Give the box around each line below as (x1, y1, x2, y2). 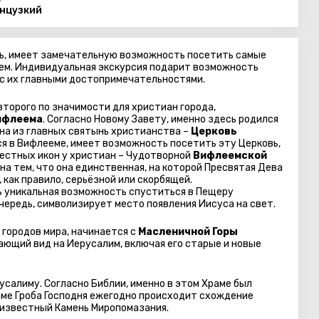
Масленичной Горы (138, 226, 238, 238)
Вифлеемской (193, 150, 267, 162)
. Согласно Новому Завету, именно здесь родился (43, 113, 278, 125)
